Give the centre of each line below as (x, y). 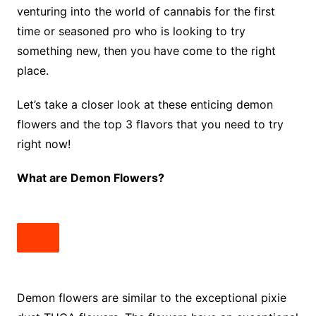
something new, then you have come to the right (146, 51)
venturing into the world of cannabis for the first (146, 12)
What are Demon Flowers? (92, 178)
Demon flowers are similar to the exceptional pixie (151, 298)
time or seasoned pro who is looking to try (131, 31)
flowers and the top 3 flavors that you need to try (150, 124)
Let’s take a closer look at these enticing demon (145, 105)
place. (34, 71)
